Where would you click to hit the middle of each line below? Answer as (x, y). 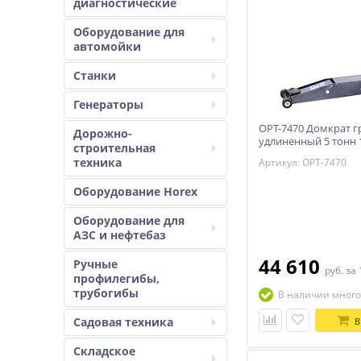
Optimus (280, 154)
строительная (114, 148)
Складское (104, 351)
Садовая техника (123, 322)
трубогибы (106, 293)
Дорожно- (103, 133)
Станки (95, 75)
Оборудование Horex (135, 191)
